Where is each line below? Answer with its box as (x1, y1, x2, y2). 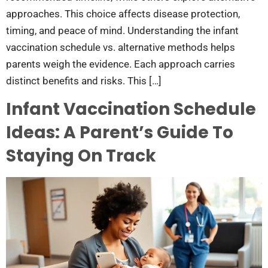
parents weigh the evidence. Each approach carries (6, 57, 235, 70)
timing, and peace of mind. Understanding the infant (6, 24, 239, 36)
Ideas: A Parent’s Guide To (6, 121, 233, 145)
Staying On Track (6, 144, 156, 168)
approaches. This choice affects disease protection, (6, 7, 240, 20)
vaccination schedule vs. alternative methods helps (6, 41, 235, 53)
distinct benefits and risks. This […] (6, 74, 162, 87)
